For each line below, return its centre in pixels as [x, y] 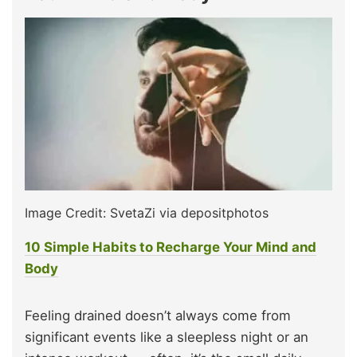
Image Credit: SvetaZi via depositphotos [147, 213]
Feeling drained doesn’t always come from [158, 316]
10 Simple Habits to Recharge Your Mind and [171, 247]
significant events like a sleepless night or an [167, 337]
